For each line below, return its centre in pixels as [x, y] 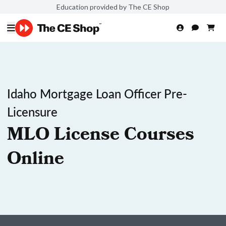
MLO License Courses [101, 136]
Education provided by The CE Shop [113, 7]
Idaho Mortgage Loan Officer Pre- [97, 93]
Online [36, 160]
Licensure [32, 111]
